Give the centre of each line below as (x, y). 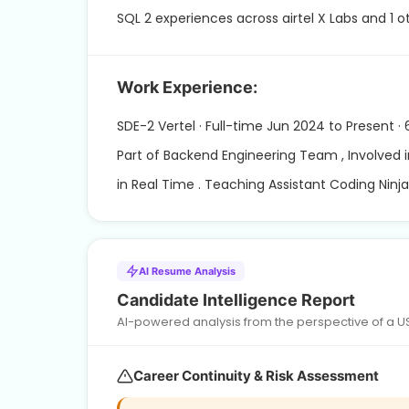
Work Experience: (187, 87)
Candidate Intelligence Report (236, 299)
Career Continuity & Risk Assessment (256, 375)
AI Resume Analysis (187, 271)
